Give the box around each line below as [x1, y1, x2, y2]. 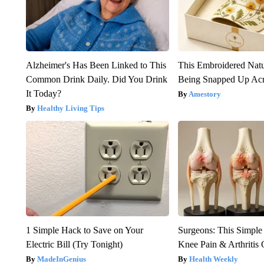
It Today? [25, 88, 61, 98]
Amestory [189, 89, 222, 98]
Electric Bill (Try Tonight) [25, 239, 123, 249]
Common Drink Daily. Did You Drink [25, 74, 167, 84]
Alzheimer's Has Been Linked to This [25, 60, 166, 70]
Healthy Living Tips [37, 103, 104, 113]
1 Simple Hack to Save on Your [25, 225, 143, 235]
